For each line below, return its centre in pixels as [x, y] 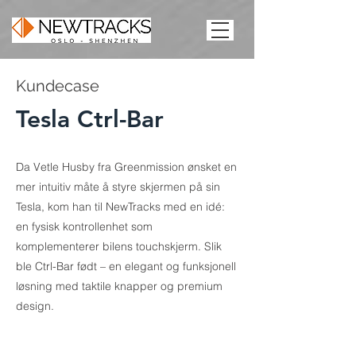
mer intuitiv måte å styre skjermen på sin [118, 187]
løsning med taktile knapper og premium [119, 286]
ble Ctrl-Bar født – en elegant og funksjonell [126, 266]
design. [35, 306]
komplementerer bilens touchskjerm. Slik [119, 246]
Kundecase [58, 86]
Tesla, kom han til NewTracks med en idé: [120, 207]
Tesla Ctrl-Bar [90, 119]
